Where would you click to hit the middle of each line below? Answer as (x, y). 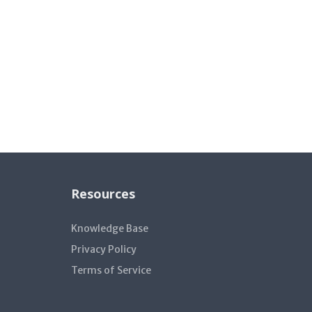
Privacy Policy (104, 249)
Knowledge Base (110, 228)
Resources (103, 194)
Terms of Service (111, 270)
